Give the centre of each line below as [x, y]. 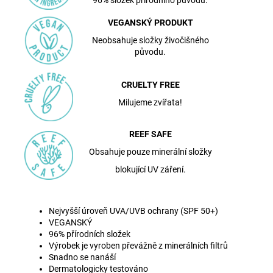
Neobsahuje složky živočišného [150, 40]
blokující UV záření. [150, 169]
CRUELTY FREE [150, 84]
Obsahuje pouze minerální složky [150, 151]
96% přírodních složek [90, 234]
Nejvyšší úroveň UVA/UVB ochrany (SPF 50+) [133, 211]
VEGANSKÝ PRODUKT [150, 22]
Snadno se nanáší [82, 257]
